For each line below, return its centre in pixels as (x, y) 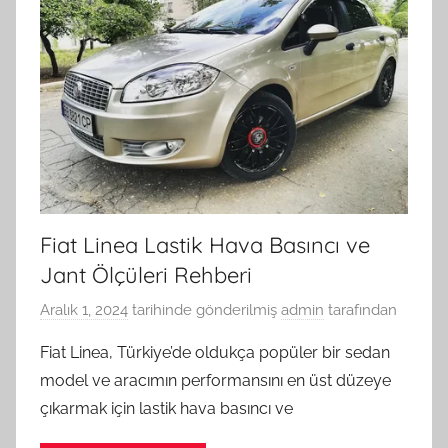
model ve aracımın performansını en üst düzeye (215, 381)
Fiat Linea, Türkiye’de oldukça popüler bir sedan (215, 353)
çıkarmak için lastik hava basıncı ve (166, 409)
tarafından (360, 310)
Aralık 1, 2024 (84, 310)
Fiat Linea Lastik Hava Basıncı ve (205, 244)
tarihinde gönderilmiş (202, 310)
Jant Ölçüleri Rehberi (146, 274)
